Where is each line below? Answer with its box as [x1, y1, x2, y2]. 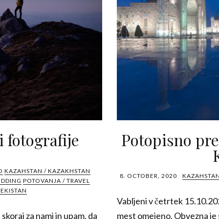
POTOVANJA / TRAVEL [22, 177, 90, 184]
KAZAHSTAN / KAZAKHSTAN [4, 167, 90, 175]
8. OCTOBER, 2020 [120, 172, 177, 179]
